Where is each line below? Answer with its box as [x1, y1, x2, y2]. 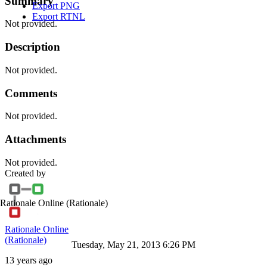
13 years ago [5, 254, 52, 265]
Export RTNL [32, 11, 85, 21]
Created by [5, 167, 46, 178]
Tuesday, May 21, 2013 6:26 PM [72, 240, 195, 250]
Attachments [5, 132, 66, 145]
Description [5, 41, 60, 54]
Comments [5, 86, 57, 100]
